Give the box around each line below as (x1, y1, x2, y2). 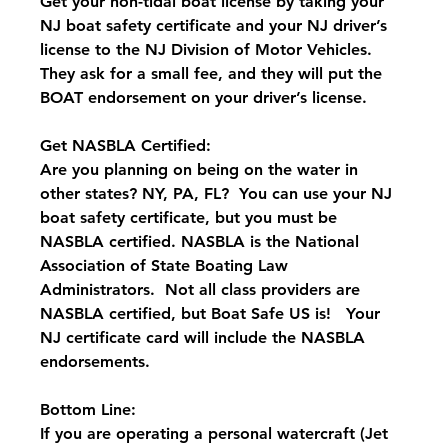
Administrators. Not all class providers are (40, 280, 366, 300)
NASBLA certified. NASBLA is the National (40, 232, 365, 252)
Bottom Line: (40, 400, 137, 420)
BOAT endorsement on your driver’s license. (40, 88, 368, 108)
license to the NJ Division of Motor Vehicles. (40, 40, 383, 60)
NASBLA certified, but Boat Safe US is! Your (40, 304, 386, 324)
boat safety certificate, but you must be (40, 208, 343, 228)
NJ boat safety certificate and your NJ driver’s (40, 16, 393, 36)
